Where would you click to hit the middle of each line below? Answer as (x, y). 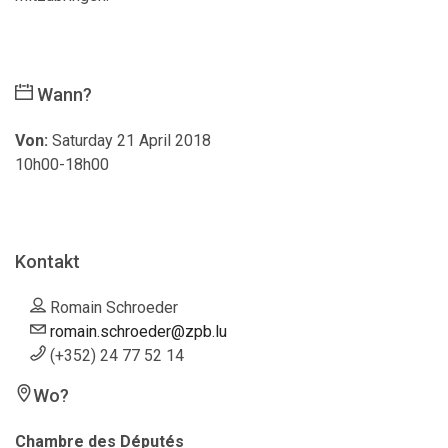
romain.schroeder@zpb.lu (138, 331)
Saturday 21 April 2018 (131, 140)
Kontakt (47, 261)
